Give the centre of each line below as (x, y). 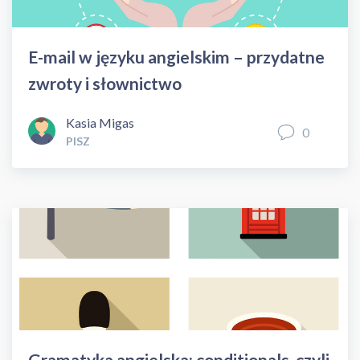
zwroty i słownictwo (105, 83)
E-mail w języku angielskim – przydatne (176, 56)
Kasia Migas (100, 122)
